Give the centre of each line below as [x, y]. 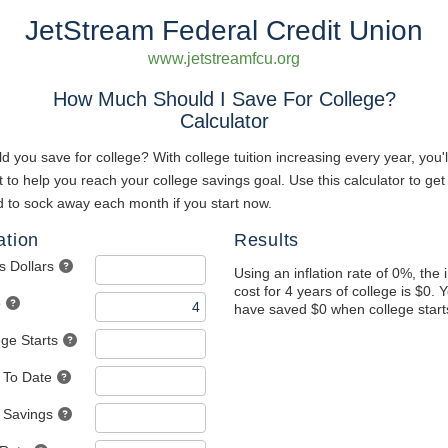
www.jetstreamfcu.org [224, 58]
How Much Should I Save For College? [224, 99]
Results [267, 240]
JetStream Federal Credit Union [224, 30]
